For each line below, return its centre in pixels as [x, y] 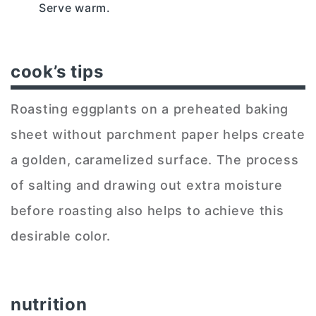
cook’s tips [57, 71]
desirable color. [61, 236]
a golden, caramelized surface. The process [155, 159]
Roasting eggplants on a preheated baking [150, 109]
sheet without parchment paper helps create [158, 134]
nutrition [49, 304]
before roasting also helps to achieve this [147, 210]
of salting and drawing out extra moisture [147, 185]
